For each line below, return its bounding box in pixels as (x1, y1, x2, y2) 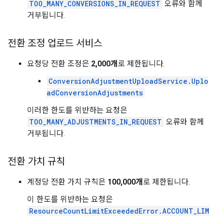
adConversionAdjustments (46, 88, 143, 97)
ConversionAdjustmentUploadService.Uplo (48, 77, 208, 86)
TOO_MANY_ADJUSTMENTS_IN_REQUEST (29, 117, 162, 126)
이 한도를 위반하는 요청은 (27, 195, 113, 204)
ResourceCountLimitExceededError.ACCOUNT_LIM (29, 206, 209, 216)
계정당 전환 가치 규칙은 (27, 177, 108, 186)
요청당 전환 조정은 (27, 59, 91, 68)
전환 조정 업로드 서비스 (8, 37, 102, 49)
